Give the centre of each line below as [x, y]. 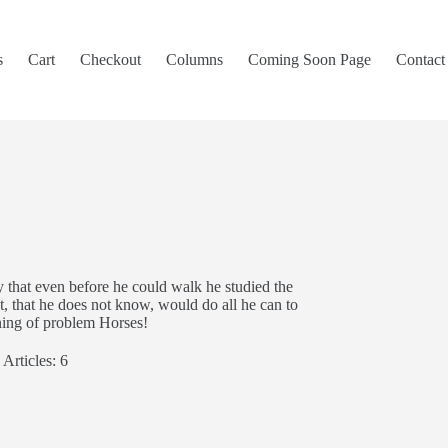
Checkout [110, 59]
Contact [420, 59]
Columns [194, 59]
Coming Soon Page [309, 59]
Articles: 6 [35, 360]
